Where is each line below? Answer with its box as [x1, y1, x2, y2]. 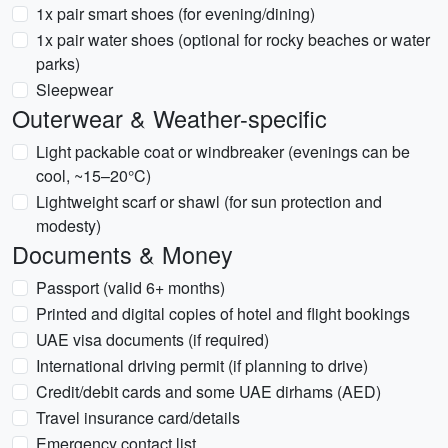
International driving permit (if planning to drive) [36, 354, 368, 377]
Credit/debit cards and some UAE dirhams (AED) [36, 380, 381, 403]
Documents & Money [12, 237, 233, 271]
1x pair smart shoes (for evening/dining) [36, 2, 315, 25]
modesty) [36, 214, 101, 237]
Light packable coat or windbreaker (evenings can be [36, 140, 410, 163]
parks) [36, 52, 80, 75]
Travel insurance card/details [36, 406, 240, 429]
